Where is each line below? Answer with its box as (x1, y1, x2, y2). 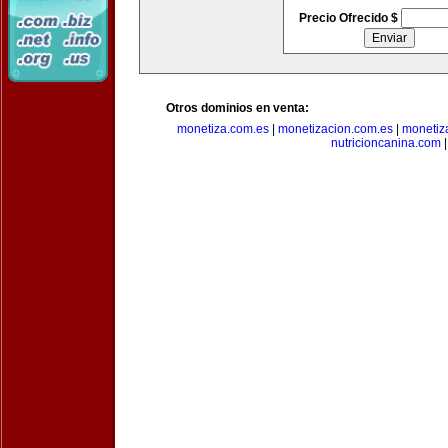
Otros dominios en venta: (166, 101, 309, 115)
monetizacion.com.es (277, 122, 393, 136)
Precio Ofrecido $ (298, 11, 401, 25)
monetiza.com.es (176, 122, 269, 136)
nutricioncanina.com (331, 136, 441, 150)
